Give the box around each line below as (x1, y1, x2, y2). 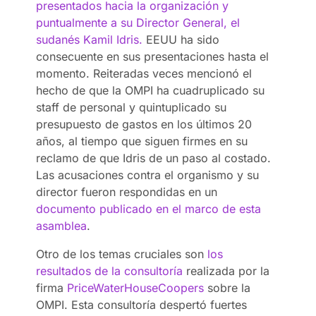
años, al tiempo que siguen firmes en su (36, 133, 248, 148)
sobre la (204, 280, 251, 295)
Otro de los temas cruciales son (36, 246, 208, 261)
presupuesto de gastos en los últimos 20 (36, 116, 253, 131)
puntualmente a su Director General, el (36, 15, 241, 30)
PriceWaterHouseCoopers (67, 280, 205, 295)
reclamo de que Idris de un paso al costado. (36, 150, 272, 165)
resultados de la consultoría (36, 263, 183, 278)
